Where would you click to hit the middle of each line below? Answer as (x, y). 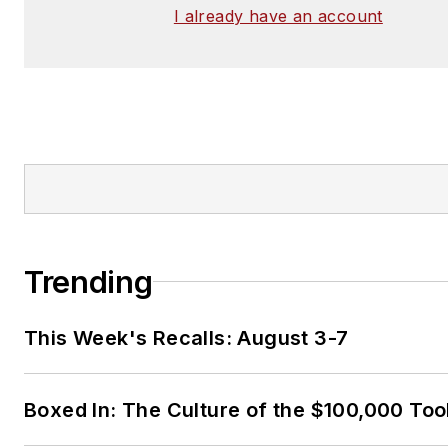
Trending (88, 281)
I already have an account (278, 15)
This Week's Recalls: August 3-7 (187, 337)
